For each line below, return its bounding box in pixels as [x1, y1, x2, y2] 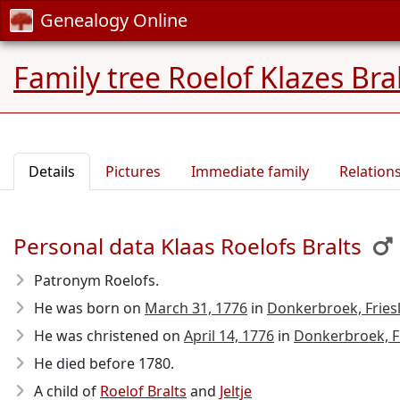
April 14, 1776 [184, 326, 274, 346]
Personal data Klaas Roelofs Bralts [13, 231, 362, 261]
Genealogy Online [40, 8, 187, 32]
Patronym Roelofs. [34, 271, 159, 290]
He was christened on [34, 326, 184, 346]
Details [29, 162, 75, 181]
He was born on [34, 298, 145, 318]
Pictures [105, 162, 161, 181]
